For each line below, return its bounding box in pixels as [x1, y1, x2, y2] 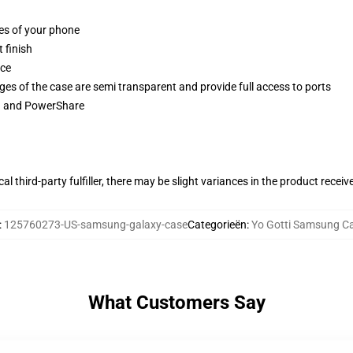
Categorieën [188, 218, 247, 231]
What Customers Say [87, 292, 266, 314]
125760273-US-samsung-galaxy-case [4, 218, 188, 231]
